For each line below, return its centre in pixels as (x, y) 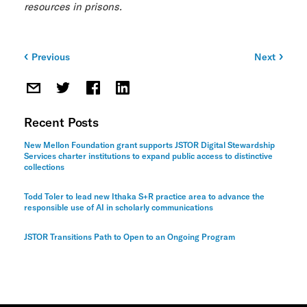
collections (44, 167)
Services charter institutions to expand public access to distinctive (148, 156)
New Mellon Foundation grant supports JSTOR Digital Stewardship (149, 145)
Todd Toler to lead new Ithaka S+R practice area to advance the (144, 197)
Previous (51, 57)
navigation (54, 83)
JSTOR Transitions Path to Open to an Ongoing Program (130, 237)
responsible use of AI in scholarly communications (119, 208)
